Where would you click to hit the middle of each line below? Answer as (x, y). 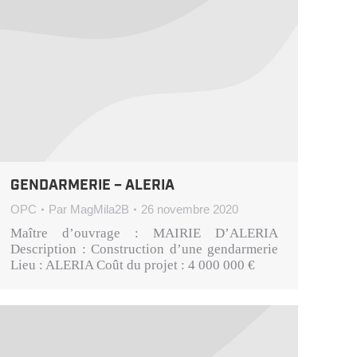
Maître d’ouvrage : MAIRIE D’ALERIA (144, 233)
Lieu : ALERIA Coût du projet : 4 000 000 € (133, 265)
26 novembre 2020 (190, 210)
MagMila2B (100, 210)
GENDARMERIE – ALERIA (92, 186)
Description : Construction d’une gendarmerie (144, 249)
